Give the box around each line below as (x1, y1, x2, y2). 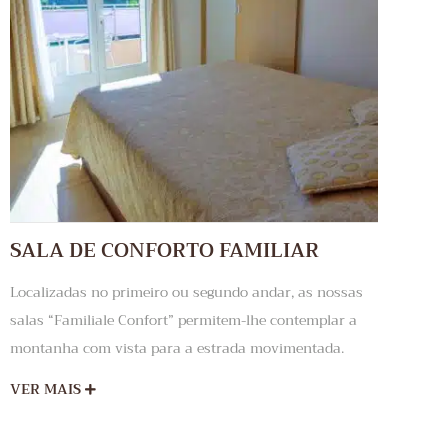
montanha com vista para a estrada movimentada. (10, 336, 344, 361)
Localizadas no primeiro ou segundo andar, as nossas (10, 280, 363, 305)
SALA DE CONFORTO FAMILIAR (10, 233, 319, 269)
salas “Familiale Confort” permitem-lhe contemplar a (10, 308, 357, 333)
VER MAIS (10, 377, 85, 402)
